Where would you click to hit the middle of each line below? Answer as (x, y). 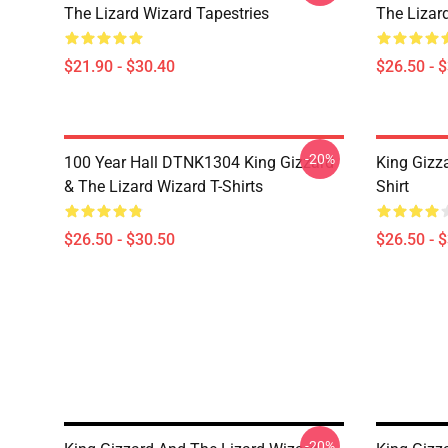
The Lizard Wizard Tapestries (166, 13)
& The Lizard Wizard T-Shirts (163, 186)
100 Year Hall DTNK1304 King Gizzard (199, 162)
